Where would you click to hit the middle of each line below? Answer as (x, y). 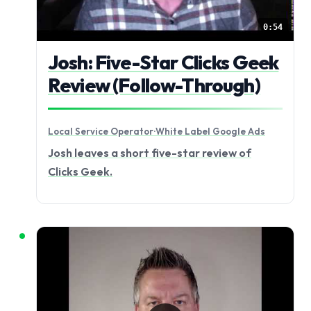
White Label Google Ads (210, 132)
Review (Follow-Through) (154, 85)
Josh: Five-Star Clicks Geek (163, 62)
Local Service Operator (101, 132)
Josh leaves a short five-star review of (150, 152)
